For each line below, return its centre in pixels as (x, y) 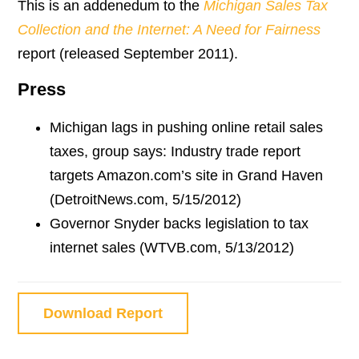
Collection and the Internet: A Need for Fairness (169, 29)
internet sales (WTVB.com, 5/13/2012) (172, 248)
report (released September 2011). (128, 53)
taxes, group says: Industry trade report (175, 152)
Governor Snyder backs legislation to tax (179, 224)
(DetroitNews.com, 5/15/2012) (146, 200)
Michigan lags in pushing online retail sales (187, 128)
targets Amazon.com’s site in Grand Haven (187, 176)
